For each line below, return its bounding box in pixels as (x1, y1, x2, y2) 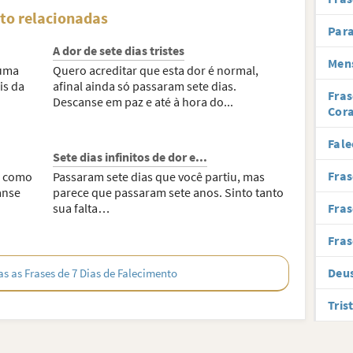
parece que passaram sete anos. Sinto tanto (53, 184, 284, 200)
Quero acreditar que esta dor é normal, (53, 62, 259, 78)
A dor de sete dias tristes (53, 43, 185, 58)
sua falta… (53, 200, 111, 216)
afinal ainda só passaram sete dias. (53, 78, 237, 94)
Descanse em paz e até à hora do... (53, 94, 234, 110)
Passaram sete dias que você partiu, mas (53, 169, 266, 184)
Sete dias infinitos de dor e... (53, 149, 208, 165)
